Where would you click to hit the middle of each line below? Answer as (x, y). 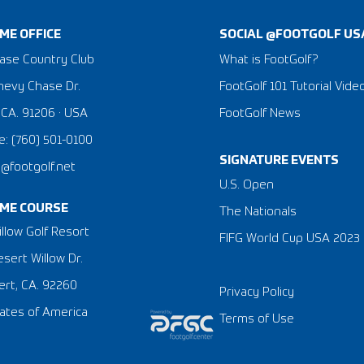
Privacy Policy (256, 292)
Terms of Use (256, 318)
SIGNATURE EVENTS (279, 160)
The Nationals (258, 211)
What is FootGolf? (269, 59)
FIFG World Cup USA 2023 (289, 238)
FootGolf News (260, 113)
